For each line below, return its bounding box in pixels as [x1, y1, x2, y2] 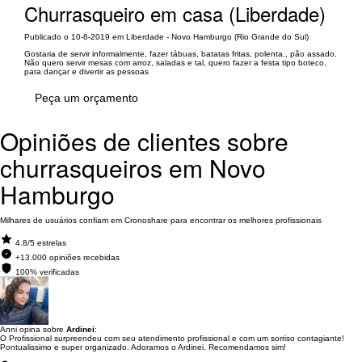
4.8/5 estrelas [15, 238, 66, 247]
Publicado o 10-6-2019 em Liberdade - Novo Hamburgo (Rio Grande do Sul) [24, 32, 309, 41]
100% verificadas [15, 267, 79, 276]
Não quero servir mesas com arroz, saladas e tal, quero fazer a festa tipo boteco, [24, 58, 326, 67]
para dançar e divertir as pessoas [24, 67, 149, 76]
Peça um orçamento [35, 91, 138, 104]
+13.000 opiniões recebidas [15, 253, 120, 262]
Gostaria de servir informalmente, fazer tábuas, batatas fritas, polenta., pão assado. [24, 49, 337, 58]
